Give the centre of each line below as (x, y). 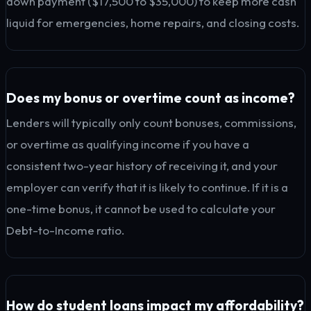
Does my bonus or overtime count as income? (151, 98)
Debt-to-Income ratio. (65, 230)
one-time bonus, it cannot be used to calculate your (141, 209)
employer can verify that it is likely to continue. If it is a (147, 187)
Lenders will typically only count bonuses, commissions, (151, 123)
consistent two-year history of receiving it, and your (142, 166)
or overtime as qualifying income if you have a (128, 144)
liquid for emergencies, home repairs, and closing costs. (153, 23)
